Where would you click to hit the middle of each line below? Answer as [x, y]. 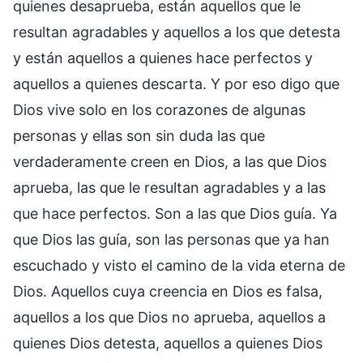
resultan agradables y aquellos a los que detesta [177, 32]
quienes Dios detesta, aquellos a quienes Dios [168, 343]
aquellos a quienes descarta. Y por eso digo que [176, 83]
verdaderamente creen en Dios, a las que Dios [170, 161]
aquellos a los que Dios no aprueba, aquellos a [169, 317]
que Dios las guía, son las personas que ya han [171, 239]
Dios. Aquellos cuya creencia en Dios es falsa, [168, 291]
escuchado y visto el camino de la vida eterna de [179, 265]
